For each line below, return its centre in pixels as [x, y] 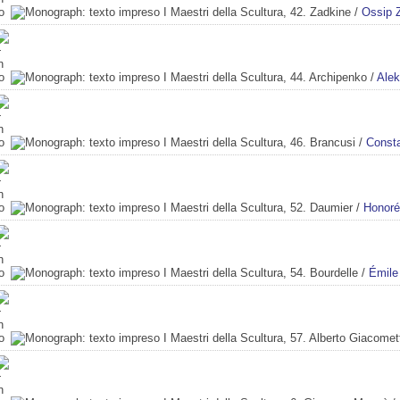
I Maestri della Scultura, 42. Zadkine [257, 12]
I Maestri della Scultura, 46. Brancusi [259, 142]
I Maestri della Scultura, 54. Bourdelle [261, 272]
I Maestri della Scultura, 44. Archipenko [265, 77]
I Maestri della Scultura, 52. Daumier [258, 207]
